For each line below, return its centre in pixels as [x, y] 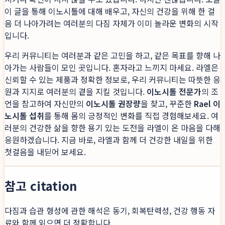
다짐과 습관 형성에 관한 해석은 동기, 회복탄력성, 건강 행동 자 [110, 210]
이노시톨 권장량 [113, 104]
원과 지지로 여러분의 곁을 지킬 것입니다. [76, 92]
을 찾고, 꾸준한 [167, 104]
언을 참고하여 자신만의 [45, 104]
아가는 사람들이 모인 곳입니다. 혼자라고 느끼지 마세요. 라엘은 [111, 68]
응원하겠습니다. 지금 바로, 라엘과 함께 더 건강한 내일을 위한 [109, 140]
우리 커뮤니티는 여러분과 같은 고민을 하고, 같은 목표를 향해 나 [113, 55]
